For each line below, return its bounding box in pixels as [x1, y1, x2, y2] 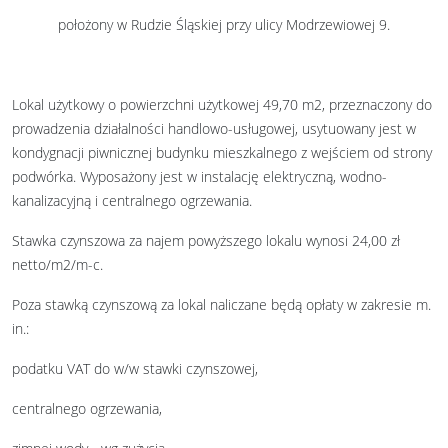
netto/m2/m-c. [12, 255, 103, 274]
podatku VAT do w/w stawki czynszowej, [12, 359, 258, 378]
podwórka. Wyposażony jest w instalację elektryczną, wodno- [12, 167, 387, 186]
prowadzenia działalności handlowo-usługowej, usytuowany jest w [12, 119, 416, 138]
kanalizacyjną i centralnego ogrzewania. [12, 191, 252, 210]
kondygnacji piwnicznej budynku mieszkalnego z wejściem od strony [12, 143, 432, 162]
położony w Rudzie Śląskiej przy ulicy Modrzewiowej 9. [58, 15, 390, 34]
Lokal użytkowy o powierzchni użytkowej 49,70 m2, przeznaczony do [12, 95, 432, 114]
